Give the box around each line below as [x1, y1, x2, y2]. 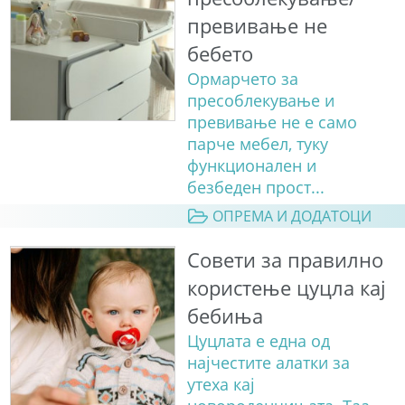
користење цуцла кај [186, 274, 386, 303]
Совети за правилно [186, 246, 383, 275]
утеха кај [186, 373, 255, 396]
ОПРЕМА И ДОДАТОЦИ [212, 206, 372, 227]
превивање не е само [186, 111, 357, 134]
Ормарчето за [186, 68, 298, 90]
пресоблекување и [186, 89, 334, 112]
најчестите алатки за [186, 352, 350, 374]
